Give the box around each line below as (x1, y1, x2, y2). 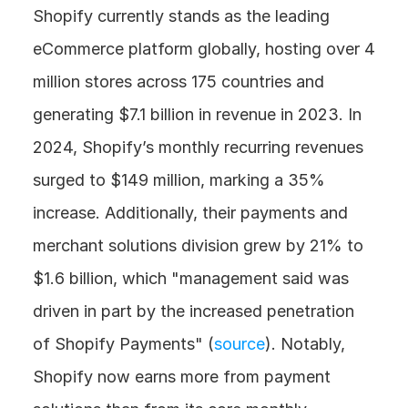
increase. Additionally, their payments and (33, 203, 348, 222)
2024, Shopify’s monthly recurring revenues (33, 138, 363, 157)
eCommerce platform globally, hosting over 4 (33, 39, 375, 58)
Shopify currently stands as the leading (33, 6, 330, 25)
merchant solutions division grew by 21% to (33, 236, 363, 255)
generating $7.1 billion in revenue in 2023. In (33, 105, 362, 124)
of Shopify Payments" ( (33, 334, 214, 353)
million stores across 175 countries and (33, 72, 324, 91)
